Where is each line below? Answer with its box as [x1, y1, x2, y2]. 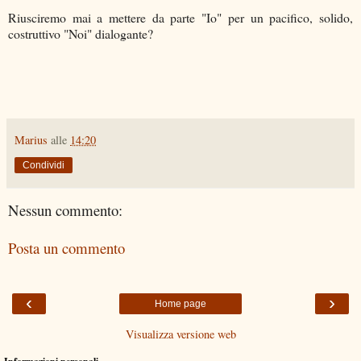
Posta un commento [8, 238, 125, 259]
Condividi [23, 160, 64, 172]
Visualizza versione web [125, 326, 236, 342]
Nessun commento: [8, 200, 122, 221]
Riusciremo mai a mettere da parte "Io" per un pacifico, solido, [8, 8, 353, 26]
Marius [15, 132, 48, 148]
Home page [155, 298, 206, 310]
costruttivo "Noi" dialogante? [8, 24, 153, 42]
